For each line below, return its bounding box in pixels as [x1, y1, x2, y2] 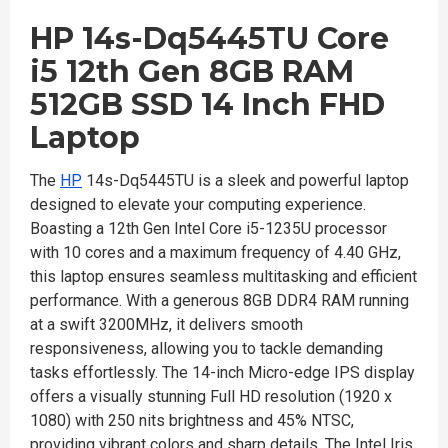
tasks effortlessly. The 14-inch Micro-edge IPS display [30, 363, 415, 382]
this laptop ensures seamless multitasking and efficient [30, 267, 417, 286]
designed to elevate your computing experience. [30, 195, 366, 214]
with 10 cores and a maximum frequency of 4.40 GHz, [30, 243, 401, 262]
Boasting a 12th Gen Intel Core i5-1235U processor [30, 219, 387, 238]
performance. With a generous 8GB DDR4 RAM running [30, 291, 409, 310]
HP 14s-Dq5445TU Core [30, 20, 389, 57]
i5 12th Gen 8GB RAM [30, 53, 354, 90]
